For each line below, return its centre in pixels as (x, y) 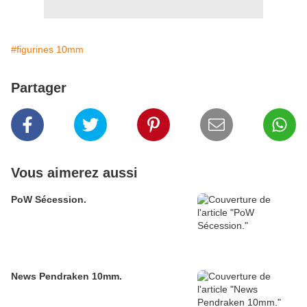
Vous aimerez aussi (74, 173)
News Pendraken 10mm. (66, 277)
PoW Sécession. (49, 200)
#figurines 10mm (47, 50)
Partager (39, 88)
